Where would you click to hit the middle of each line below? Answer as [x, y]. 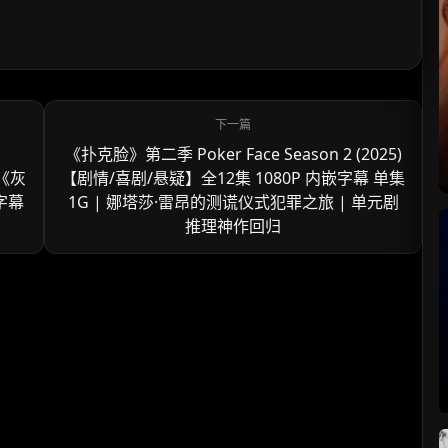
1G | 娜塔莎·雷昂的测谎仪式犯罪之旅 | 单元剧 [233, 202]
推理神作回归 [233, 226]
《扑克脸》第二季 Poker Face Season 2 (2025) [233, 154]
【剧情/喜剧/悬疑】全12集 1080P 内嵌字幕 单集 [233, 178]
